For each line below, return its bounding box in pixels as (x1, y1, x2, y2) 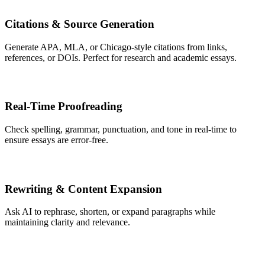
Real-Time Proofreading (5, 100, 122, 113)
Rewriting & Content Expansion (5, 182, 162, 195)
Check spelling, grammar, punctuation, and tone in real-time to (5, 124, 237, 134)
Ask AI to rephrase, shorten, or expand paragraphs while (5, 206, 215, 217)
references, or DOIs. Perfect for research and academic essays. (5, 52, 237, 63)
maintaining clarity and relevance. (5, 217, 130, 228)
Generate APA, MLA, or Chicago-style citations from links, (5, 41, 227, 52)
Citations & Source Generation (5, 17, 154, 30)
